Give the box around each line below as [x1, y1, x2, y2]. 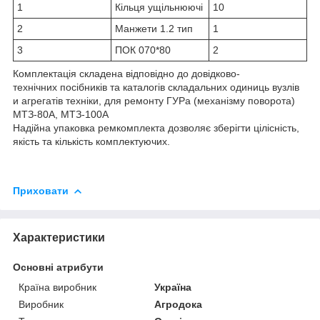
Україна [154, 281, 192, 293]
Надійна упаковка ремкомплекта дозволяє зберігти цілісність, [13, 121, 299, 134]
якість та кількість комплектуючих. [13, 135, 170, 147]
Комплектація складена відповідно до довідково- [13, 67, 240, 79]
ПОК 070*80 [115, 44, 171, 56]
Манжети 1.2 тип [115, 22, 193, 34]
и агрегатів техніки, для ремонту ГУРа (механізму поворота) [13, 94, 295, 106]
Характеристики [13, 231, 105, 244]
